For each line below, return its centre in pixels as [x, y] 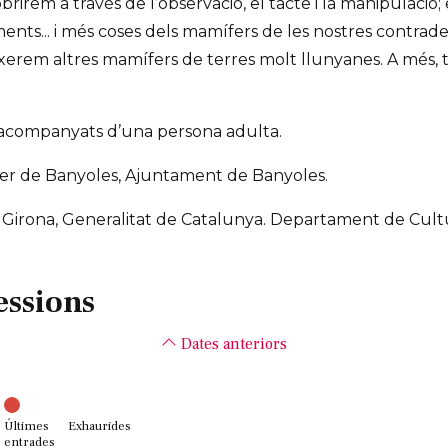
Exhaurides [100, 426]
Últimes [27, 426]
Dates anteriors [233, 344]
